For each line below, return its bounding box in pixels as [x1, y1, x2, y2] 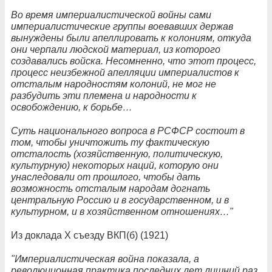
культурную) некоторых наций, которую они [11, 160, 219, 171]
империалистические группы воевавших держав [11, 21, 233, 32]
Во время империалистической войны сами [11, 9, 211, 20]
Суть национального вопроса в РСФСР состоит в [11, 125, 245, 136]
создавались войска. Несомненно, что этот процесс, [11, 55, 256, 66]
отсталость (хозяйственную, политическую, [11, 148, 223, 159]
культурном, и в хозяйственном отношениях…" [11, 206, 233, 217]
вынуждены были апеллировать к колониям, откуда [11, 32, 251, 43]
